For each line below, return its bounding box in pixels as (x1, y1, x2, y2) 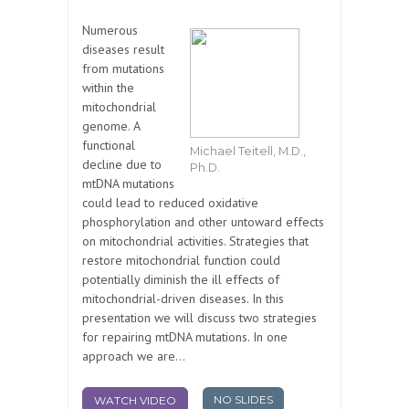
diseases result (82, 41, 164, 58)
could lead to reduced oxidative (82, 194, 258, 212)
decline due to (82, 156, 162, 173)
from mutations (82, 60, 164, 78)
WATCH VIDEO (94, 393, 176, 407)
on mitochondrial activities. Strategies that (82, 233, 309, 250)
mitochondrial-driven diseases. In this (82, 290, 284, 308)
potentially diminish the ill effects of (82, 271, 279, 288)
